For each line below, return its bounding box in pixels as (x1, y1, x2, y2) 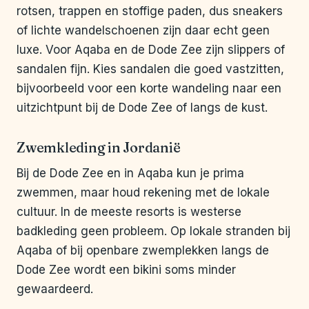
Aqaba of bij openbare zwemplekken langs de (17, 243, 269, 258)
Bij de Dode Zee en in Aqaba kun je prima (17, 166, 244, 181)
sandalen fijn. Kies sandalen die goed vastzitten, (17, 62, 284, 77)
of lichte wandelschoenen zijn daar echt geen (17, 23, 270, 38)
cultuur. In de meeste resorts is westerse (17, 205, 241, 219)
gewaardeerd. (17, 282, 93, 297)
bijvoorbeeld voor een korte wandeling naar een (17, 81, 281, 96)
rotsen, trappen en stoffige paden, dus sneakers (17, 4, 283, 19)
